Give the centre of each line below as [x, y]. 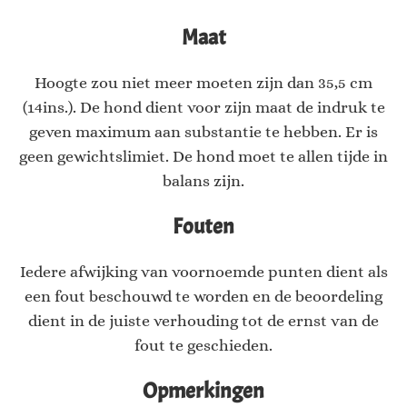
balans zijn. [203, 181]
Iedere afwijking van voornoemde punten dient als [203, 272]
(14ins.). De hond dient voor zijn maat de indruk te [203, 108]
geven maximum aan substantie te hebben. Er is [203, 132]
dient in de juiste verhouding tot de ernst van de [203, 321]
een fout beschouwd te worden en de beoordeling [203, 297]
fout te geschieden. [203, 346]
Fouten [203, 227]
